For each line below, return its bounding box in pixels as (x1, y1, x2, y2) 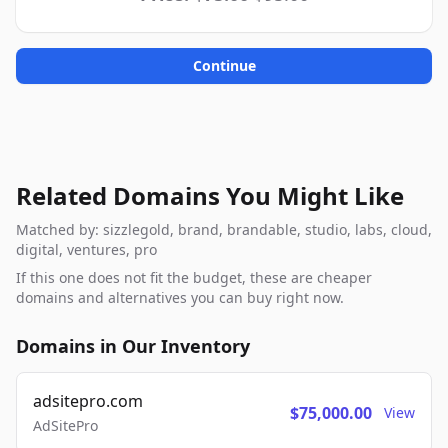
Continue (192, 56, 256, 75)
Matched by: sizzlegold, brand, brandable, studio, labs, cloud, (16, 220, 432, 239)
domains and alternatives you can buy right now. (16, 288, 344, 307)
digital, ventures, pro (16, 240, 157, 259)
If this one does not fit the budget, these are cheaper (16, 268, 372, 287)
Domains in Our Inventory (16, 334, 250, 358)
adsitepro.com (33, 390, 143, 412)
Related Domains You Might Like (16, 179, 404, 212)
